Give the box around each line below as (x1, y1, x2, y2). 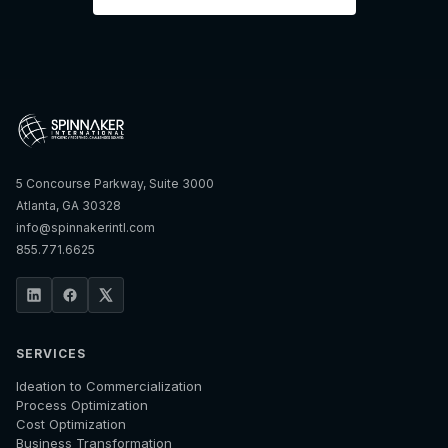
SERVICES (16, 346, 86, 361)
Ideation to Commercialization (16, 378, 202, 394)
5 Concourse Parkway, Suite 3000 (16, 176, 214, 191)
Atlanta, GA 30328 (16, 198, 121, 213)
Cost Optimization (16, 416, 126, 432)
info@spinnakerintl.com (16, 220, 155, 235)
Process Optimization (16, 397, 148, 413)
